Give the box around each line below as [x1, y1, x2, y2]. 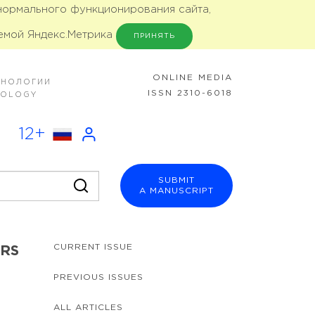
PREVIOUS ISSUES [53, 274, 143, 281]
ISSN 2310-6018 [148, 89, 233, 97]
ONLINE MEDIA [153, 74, 233, 82]
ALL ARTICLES [53, 304, 123, 311]
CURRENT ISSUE [53, 243, 133, 251]
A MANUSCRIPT [139, 187, 214, 195]
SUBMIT [158, 176, 195, 184]
